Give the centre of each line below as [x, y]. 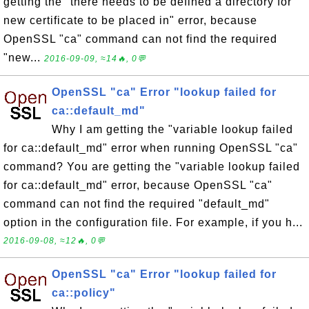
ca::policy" [84, 293]
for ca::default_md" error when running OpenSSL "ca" [151, 148]
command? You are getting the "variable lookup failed [152, 167]
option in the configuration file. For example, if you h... [153, 222]
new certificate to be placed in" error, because [130, 20]
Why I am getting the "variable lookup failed [172, 129]
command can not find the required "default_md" [137, 204]
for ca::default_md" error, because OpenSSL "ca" [138, 185]
